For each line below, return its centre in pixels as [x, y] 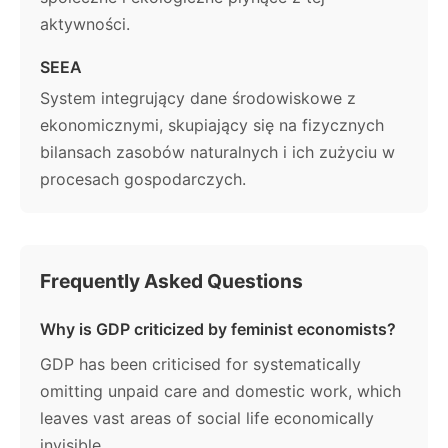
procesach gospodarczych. [143, 178]
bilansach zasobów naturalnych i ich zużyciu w [217, 151]
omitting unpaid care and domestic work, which [220, 391]
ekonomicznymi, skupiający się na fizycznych [212, 124]
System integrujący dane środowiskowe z [198, 97]
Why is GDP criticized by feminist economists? [218, 329]
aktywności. [85, 23]
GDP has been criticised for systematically [200, 364]
